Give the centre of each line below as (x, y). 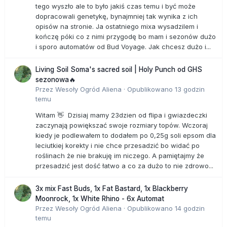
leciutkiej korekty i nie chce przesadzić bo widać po (118, 145)
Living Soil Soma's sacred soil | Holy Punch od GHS (119, 69)
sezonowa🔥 (56, 79)
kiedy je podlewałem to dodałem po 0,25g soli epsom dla (126, 135)
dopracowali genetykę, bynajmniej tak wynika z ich (117, 16)
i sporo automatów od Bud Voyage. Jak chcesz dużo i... (123, 46)
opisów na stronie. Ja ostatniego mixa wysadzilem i (117, 26)
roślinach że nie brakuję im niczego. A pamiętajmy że (120, 155)
